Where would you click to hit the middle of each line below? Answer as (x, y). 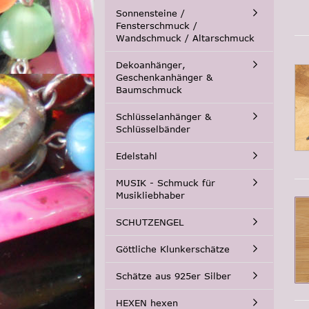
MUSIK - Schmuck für (166, 183)
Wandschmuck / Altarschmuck (185, 38)
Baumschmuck (149, 90)
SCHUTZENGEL (150, 222)
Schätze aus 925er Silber (173, 276)
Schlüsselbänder (153, 129)
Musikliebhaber (150, 195)
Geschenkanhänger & (164, 77)
